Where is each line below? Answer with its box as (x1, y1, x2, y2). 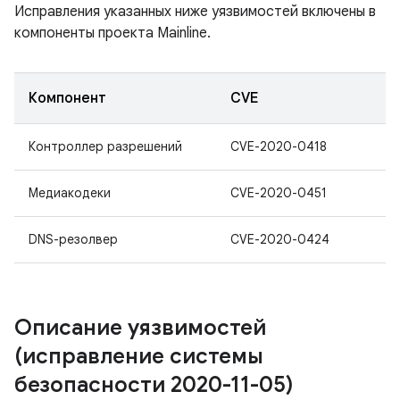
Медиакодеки (29, 185, 111, 201)
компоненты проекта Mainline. (14, 24, 211, 42)
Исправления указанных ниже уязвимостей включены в (14, 3, 376, 21)
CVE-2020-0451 (230, 185, 327, 201)
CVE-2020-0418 (230, 138, 327, 154)
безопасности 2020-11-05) (14, 371, 293, 398)
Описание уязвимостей (14, 314, 266, 341)
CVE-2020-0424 (230, 231, 329, 247)
